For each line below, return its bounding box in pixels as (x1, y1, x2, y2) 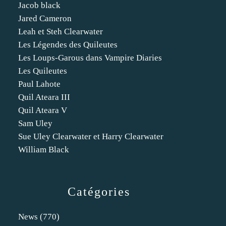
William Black (18, 145, 69, 154)
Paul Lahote (18, 79, 61, 89)
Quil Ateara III (18, 92, 70, 102)
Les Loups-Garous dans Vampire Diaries (18, 53, 162, 63)
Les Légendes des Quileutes (18, 40, 118, 49)
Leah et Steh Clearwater (18, 27, 103, 36)
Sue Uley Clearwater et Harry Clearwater (18, 132, 163, 141)
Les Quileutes (18, 66, 67, 76)
